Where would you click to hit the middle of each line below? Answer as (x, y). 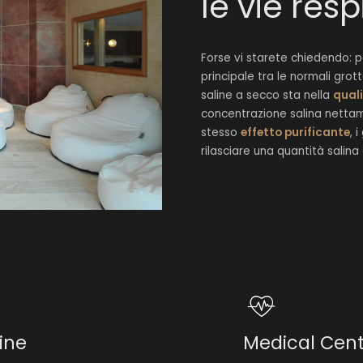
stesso (221, 132)
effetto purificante (295, 132)
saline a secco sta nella (267, 95)
